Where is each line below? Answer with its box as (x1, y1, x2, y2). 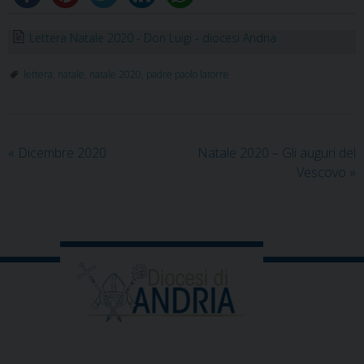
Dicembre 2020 (15, 144, 106, 162)
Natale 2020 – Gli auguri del (197, 144, 356, 162)
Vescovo (297, 163, 349, 182)
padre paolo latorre (146, 67, 229, 82)
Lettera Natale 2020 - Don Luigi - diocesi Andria (28, 30, 276, 46)
